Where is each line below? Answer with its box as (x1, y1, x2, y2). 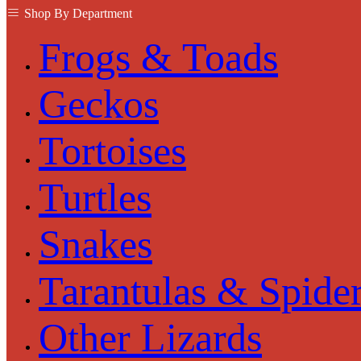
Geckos (39, 81, 159, 127)
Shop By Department (24, 6, 132, 20)
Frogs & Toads (39, 34, 278, 80)
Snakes (39, 221, 152, 267)
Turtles (39, 174, 151, 220)
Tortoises (39, 127, 186, 173)
